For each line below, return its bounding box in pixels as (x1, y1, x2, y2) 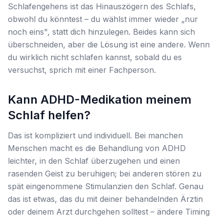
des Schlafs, (148, 1, 196, 11)
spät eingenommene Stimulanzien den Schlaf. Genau (8, 181, 203, 191)
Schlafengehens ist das (8, 1, 96, 11)
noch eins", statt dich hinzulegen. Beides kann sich (8, 27, 195, 37)
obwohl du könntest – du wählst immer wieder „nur (8, 14, 198, 24)
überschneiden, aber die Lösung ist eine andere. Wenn (8, 40, 210, 49)
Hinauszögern (96, 1, 148, 11)
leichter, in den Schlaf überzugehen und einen (8, 156, 180, 166)
